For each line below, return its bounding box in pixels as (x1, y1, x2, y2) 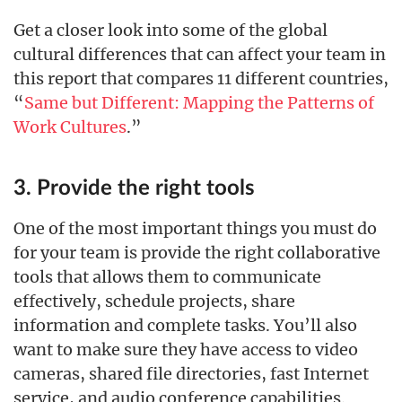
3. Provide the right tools (13, 178, 255, 199)
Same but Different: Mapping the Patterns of (24, 92, 374, 113)
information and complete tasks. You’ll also (13, 315, 357, 336)
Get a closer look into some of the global (13, 20, 328, 40)
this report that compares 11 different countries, (13, 68, 389, 89)
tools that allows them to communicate (13, 267, 321, 287)
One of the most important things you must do (13, 218, 377, 239)
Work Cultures (13, 117, 127, 137)
